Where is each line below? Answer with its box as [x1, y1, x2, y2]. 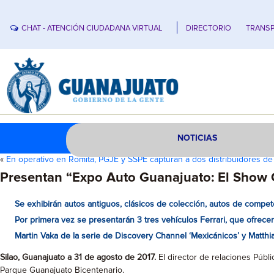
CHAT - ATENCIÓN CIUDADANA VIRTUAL [21, 24, 163, 32]
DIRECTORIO [186, 24, 232, 32]
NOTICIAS [177, 134, 218, 143]
